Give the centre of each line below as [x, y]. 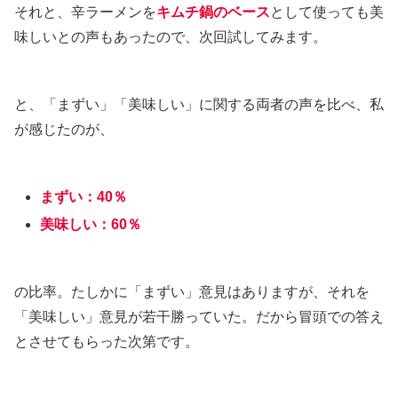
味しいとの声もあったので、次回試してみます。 [171, 37]
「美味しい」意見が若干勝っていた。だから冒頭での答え [199, 317]
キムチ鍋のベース [213, 12]
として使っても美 [327, 12]
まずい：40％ [84, 197]
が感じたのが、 [64, 130]
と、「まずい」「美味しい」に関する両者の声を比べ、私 [199, 105]
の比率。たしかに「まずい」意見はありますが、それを [192, 292]
